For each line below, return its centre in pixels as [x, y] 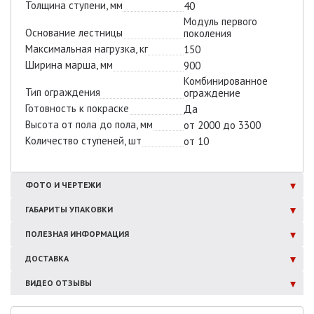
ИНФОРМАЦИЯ [100, 233]
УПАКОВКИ [91, 209]
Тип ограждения [63, 92]
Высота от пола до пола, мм [89, 124]
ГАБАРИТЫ [46, 209]
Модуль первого [220, 21]
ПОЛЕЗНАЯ [47, 233]
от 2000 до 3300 [222, 125]
